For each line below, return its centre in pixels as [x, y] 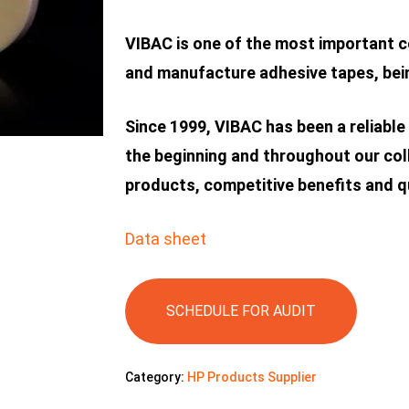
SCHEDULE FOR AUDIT [241, 311]
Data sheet [165, 239]
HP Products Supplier [252, 378]
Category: [156, 378]
